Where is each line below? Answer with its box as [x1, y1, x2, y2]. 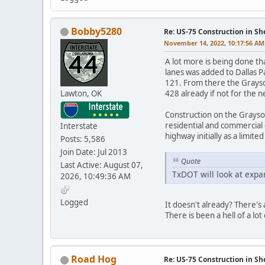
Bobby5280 [71, 24, 122, 38]
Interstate [60, 120, 98, 131]
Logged [60, 196, 88, 208]
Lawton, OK [60, 88, 102, 99]
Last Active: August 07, [60, 159, 143, 170]
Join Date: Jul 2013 [60, 146, 127, 157]
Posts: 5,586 [60, 133, 105, 144]
